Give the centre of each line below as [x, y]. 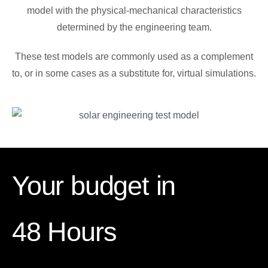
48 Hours [64, 232]
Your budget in [94, 185]
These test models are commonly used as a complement [134, 56]
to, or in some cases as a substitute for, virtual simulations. [134, 73]
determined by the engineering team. [134, 27]
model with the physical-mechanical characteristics [134, 10]
